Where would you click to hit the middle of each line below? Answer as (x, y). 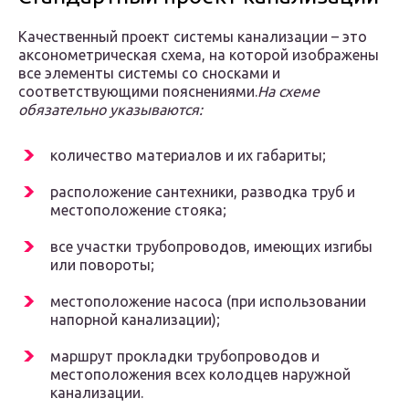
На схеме (288, 92)
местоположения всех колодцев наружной (200, 375)
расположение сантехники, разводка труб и (203, 192)
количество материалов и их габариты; (188, 156)
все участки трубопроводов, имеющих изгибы (211, 247)
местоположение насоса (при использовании (208, 302)
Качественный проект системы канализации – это (193, 37)
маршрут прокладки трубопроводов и (185, 357)
